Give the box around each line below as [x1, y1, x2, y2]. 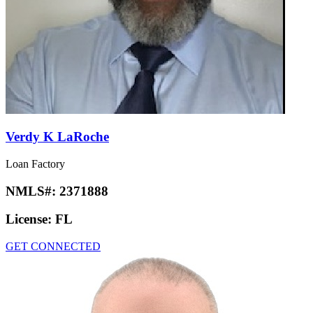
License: [6, 212, 55, 227]
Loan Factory [6, 157, 65, 170]
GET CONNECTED [6, 240, 101, 253]
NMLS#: [6, 183, 59, 198]
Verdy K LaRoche [6, 129, 109, 145]
